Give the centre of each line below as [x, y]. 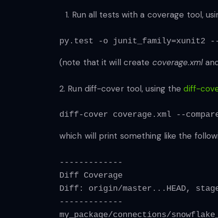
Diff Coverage [91, 175]
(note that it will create [106, 62]
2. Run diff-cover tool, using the [122, 88]
